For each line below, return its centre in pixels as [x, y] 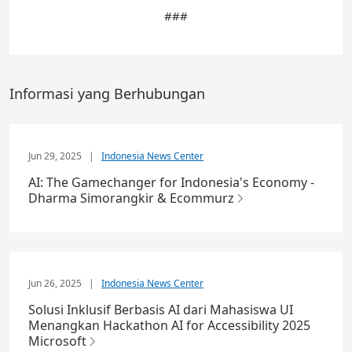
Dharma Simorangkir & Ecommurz [131, 198]
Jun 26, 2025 [56, 284]
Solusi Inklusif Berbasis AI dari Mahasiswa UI [161, 310]
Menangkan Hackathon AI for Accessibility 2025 [169, 326]
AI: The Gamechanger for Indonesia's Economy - [171, 183]
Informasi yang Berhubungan [107, 94]
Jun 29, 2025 [56, 156]
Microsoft [57, 341]
